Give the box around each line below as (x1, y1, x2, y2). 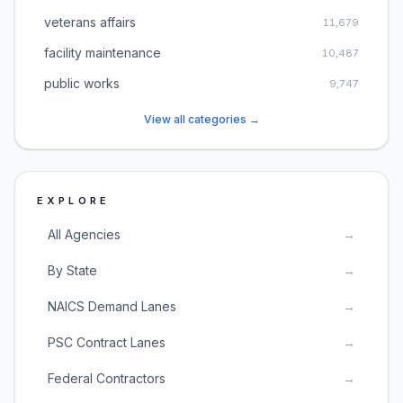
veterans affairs (44, 14, 136, 30)
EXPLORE (37, 194, 111, 207)
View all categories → (143, 112, 260, 126)
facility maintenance (44, 45, 161, 60)
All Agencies (48, 227, 121, 242)
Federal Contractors (48, 371, 166, 386)
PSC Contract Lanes (48, 335, 166, 350)
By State (48, 263, 97, 278)
